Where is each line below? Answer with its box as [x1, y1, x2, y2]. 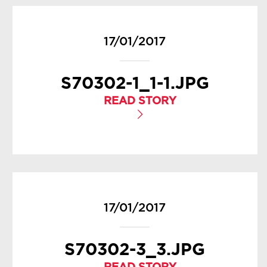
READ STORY [103, 96, 176, 107]
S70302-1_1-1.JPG [60, 73, 209, 92]
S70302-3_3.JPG [64, 239, 206, 258]
